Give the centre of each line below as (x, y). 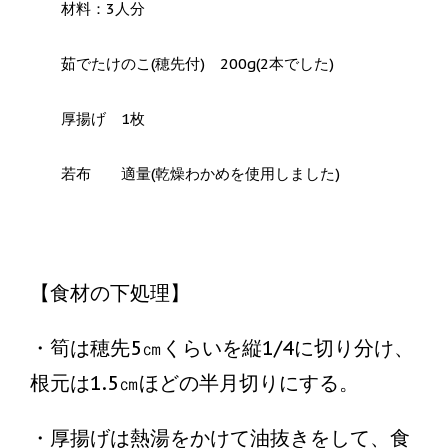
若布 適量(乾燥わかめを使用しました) (201, 173)
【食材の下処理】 (110, 292)
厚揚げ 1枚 (103, 118)
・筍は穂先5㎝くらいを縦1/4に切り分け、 (222, 347)
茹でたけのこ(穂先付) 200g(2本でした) (198, 63)
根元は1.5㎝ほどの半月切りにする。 (194, 382)
